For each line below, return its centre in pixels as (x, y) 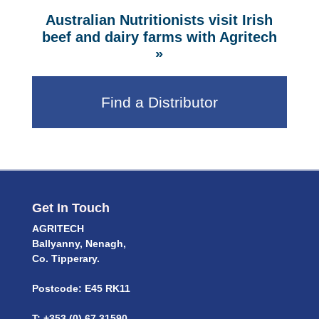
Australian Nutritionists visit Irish (159, 20)
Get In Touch (70, 208)
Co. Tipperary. (66, 259)
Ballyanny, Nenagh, (79, 244)
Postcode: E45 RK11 (81, 289)
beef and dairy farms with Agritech (159, 37)
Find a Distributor (159, 103)
